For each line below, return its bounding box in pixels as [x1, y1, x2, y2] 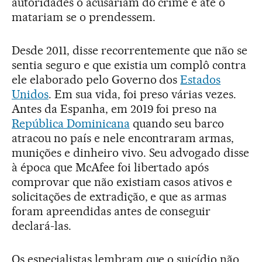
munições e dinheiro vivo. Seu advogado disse [12, 145, 250, 160]
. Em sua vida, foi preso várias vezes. [48, 87, 237, 101]
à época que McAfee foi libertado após [12, 160, 209, 174]
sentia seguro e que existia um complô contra [12, 57, 247, 72]
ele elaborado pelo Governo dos [12, 72, 181, 87]
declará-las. [12, 218, 71, 233]
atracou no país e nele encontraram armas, [12, 130, 235, 145]
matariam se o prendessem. [12, 9, 156, 24]
